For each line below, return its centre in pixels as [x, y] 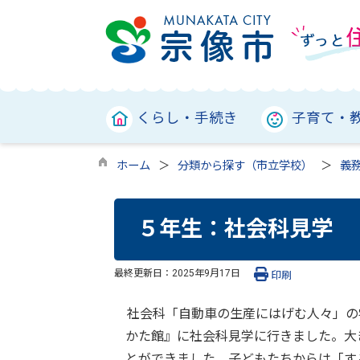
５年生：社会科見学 [235, 229]
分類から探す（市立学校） [245, 166]
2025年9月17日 [206, 273]
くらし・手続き [187, 118]
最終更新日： [143, 273]
